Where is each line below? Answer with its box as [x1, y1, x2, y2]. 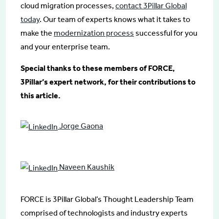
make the [21, 28, 54, 38]
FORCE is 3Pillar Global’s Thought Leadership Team [21, 194, 194, 204]
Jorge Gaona [58, 121, 103, 131]
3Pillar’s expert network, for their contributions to [21, 77, 196, 87]
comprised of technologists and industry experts [21, 208, 188, 218]
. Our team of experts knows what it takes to [40, 14, 190, 24]
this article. [21, 90, 61, 100]
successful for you [134, 28, 197, 38]
